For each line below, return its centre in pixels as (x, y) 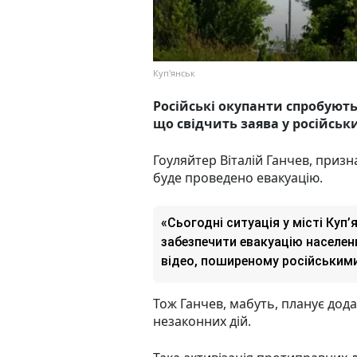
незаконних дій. (202, 322)
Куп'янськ (174, 73)
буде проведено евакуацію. (238, 178)
